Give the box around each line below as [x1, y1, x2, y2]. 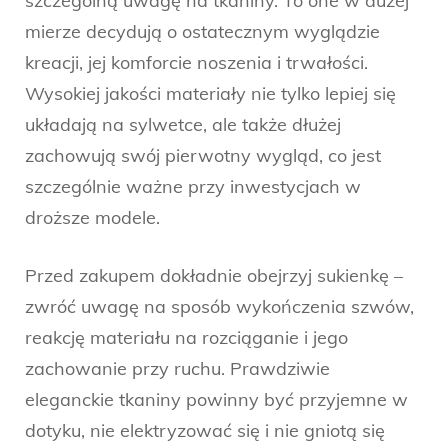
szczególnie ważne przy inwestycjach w [25, 175, 361, 199]
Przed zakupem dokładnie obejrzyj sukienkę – [25, 264, 403, 288]
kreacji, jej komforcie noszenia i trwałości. [25, 51, 368, 75]
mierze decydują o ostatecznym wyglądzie [25, 20, 380, 44]
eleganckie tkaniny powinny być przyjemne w [25, 388, 408, 412]
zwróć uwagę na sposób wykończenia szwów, [25, 295, 414, 319]
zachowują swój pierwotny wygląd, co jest [25, 144, 381, 168]
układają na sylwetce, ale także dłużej [25, 113, 341, 137]
